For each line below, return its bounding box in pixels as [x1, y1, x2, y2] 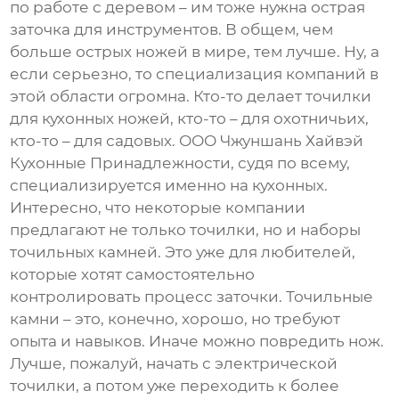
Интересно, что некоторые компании [10, 199, 306, 217]
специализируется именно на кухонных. [10, 176, 329, 195]
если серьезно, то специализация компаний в [10, 65, 379, 84]
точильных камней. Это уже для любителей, [10, 243, 356, 262]
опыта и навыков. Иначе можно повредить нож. [10, 332, 385, 351]
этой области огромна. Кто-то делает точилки [10, 87, 372, 106]
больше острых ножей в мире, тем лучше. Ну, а [10, 43, 380, 61]
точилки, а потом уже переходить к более [10, 377, 340, 395]
